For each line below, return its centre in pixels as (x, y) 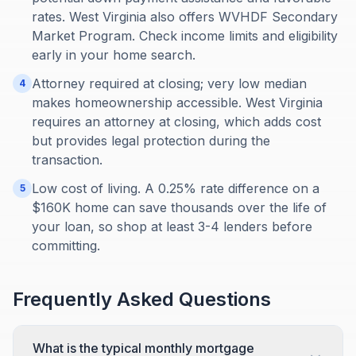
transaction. (67, 160)
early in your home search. (114, 55)
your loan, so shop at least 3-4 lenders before (172, 226)
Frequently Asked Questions (142, 299)
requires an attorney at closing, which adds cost (176, 122)
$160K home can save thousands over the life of (179, 207)
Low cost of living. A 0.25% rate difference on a (176, 188)
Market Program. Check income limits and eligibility (185, 36)
